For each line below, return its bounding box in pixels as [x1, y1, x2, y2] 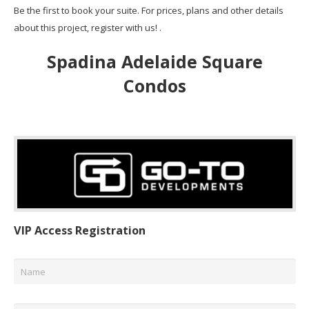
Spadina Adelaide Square [46, 50, 263, 74]
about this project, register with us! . [13, 21, 161, 34]
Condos [123, 74, 186, 98]
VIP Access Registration [13, 223, 146, 239]
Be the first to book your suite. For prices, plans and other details [13, 3, 283, 17]
